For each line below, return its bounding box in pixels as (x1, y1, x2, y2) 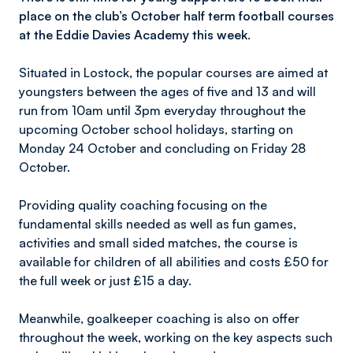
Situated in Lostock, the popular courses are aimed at (19, 65, 328, 80)
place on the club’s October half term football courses (19, 8, 334, 24)
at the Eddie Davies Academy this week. (19, 27, 251, 43)
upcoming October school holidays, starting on (19, 121, 293, 137)
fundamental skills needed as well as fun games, (19, 216, 296, 232)
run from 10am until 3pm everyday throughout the (19, 102, 306, 118)
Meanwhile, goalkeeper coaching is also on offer (19, 310, 299, 326)
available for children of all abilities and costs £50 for (19, 254, 329, 269)
